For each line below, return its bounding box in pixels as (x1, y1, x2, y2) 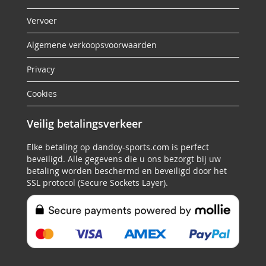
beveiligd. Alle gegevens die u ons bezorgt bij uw (27, 153, 221, 164)
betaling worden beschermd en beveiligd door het (27, 165, 227, 176)
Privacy (27, 64, 55, 75)
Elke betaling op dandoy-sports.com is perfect (27, 141, 209, 153)
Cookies (27, 88, 57, 99)
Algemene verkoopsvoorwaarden (27, 39, 157, 50)
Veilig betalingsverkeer (27, 116, 142, 131)
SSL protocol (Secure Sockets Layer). (27, 177, 168, 188)
